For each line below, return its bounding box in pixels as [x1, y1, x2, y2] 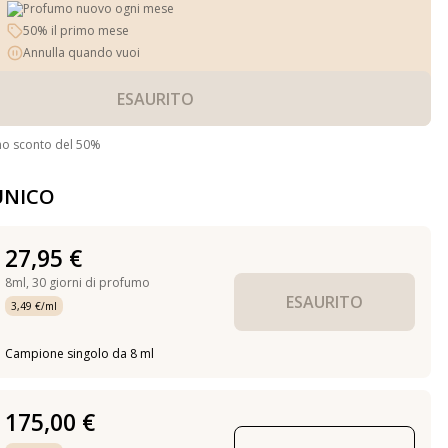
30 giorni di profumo [31, 274, 150, 291]
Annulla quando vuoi [23, 44, 141, 61]
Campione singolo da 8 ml [4, 345, 154, 362]
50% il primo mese [23, 22, 130, 39]
